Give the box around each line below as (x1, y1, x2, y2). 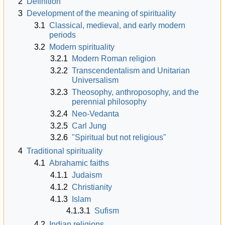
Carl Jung (72, 121, 107, 130)
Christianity (72, 182, 113, 191)
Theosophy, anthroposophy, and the (72, 87, 199, 96)
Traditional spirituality (27, 147, 103, 156)
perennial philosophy (72, 97, 147, 106)
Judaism (72, 170, 102, 179)
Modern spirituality (49, 42, 115, 51)
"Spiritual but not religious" (72, 133, 167, 142)
